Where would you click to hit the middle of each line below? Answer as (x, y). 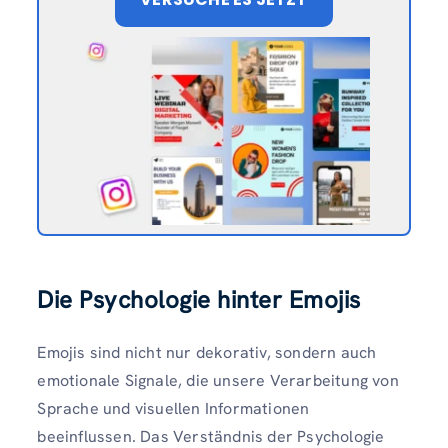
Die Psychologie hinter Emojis (199, 300)
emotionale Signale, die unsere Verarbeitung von (218, 381)
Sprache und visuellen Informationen (173, 409)
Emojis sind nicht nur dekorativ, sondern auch (207, 353)
